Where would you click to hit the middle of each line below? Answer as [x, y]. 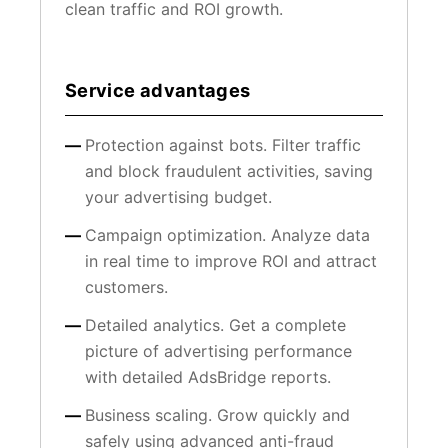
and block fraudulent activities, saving [229, 171]
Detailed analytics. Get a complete [215, 325]
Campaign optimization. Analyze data [227, 235]
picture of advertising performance [218, 351]
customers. [126, 287]
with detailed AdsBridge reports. [208, 377]
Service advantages [158, 90]
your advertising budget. [178, 197]
